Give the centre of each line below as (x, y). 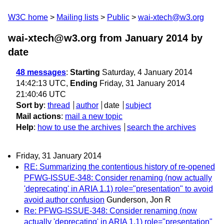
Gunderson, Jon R (139, 200)
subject (138, 105)
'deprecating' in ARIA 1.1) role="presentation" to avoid (118, 189)
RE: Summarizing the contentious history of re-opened (119, 167)
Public (118, 17)
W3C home (28, 17)
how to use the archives (79, 127)
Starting (85, 72)
